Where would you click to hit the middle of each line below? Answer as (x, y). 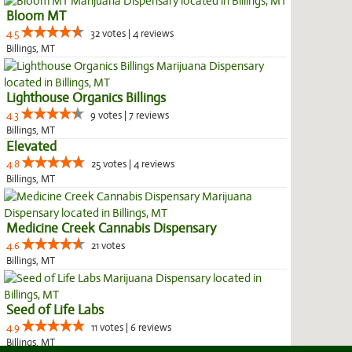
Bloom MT (36, 16)
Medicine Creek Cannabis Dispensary (111, 229)
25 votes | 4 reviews (133, 165)
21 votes (108, 246)
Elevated (31, 147)
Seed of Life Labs (55, 310)
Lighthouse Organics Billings (86, 98)
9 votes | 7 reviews (130, 116)
